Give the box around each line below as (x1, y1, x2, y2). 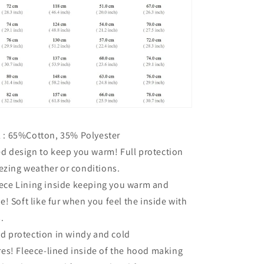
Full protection (118, 145, 184, 158)
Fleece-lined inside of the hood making (14, 244, 183, 257)
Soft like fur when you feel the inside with (9, 194, 187, 207)
